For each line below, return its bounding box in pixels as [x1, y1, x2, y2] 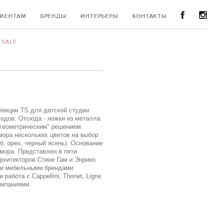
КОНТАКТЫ [132, 14, 167, 19]
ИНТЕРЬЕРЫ [80, 14, 119, 19]
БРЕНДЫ [40, 14, 67, 19]
